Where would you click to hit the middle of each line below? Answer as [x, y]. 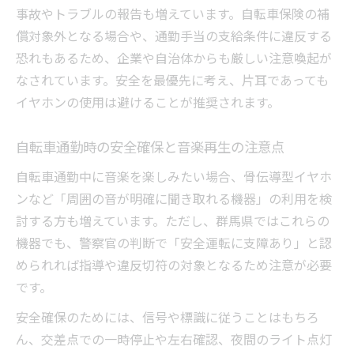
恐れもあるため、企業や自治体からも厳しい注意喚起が [174, 58]
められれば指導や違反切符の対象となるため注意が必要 [174, 265]
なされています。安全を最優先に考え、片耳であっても [172, 80]
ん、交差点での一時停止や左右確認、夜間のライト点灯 [174, 339]
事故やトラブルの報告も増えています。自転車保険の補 [173, 14]
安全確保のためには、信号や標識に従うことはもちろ [168, 317]
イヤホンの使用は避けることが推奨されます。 [148, 102]
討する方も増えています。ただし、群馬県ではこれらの [173, 221]
